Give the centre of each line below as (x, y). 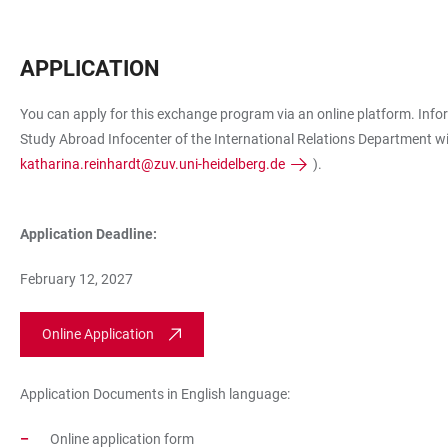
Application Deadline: (88, 234)
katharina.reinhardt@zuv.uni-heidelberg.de (152, 164)
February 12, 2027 (76, 279)
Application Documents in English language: (155, 394)
